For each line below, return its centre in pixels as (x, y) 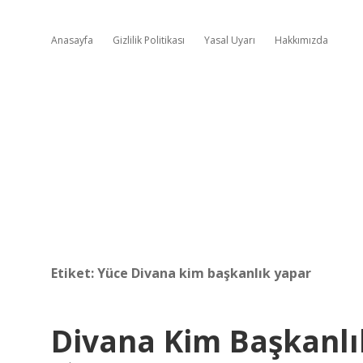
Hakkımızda (301, 40)
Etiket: (74, 273)
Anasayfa (72, 40)
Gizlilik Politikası (149, 40)
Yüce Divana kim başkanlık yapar (204, 273)
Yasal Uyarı (230, 40)
